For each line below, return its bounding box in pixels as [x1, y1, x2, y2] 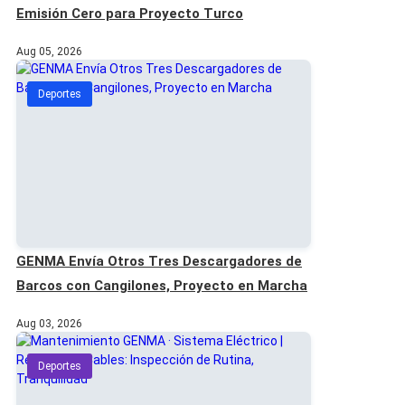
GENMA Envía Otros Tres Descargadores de [16, 252, 302, 269]
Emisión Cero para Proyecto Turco [16, 5, 243, 22]
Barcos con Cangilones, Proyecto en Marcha [16, 277, 307, 294]
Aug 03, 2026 [16, 316, 82, 330]
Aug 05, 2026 [16, 44, 82, 58]
